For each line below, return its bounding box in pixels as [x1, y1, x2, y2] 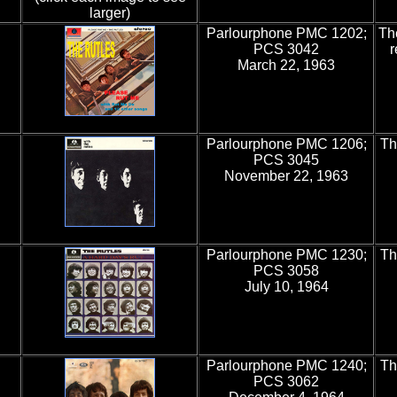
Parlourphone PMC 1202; [206, 26, 367, 41]
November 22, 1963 [224, 168, 348, 183]
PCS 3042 [253, 42, 319, 57]
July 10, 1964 [244, 279, 329, 294]
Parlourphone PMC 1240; [206, 358, 367, 373]
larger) [90, 5, 130, 20]
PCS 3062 [253, 374, 319, 389]
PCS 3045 [253, 152, 319, 167]
